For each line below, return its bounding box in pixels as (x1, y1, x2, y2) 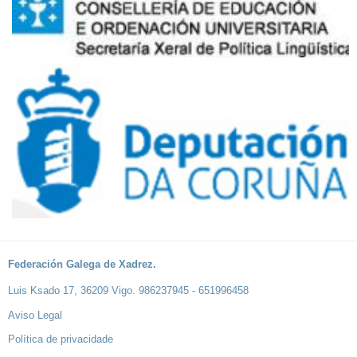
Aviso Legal (8, 309, 62, 322)
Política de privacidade (8, 333, 113, 346)
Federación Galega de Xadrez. (8, 258, 156, 271)
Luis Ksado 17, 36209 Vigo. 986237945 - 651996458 (8, 284, 249, 297)
